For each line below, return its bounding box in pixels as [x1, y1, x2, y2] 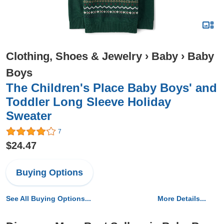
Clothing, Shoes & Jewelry [6, 50, 142, 62]
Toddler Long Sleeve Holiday [6, 95, 171, 108]
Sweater [6, 109, 51, 122]
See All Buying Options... [6, 194, 91, 203]
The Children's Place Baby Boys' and [6, 81, 217, 94]
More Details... [157, 194, 206, 203]
